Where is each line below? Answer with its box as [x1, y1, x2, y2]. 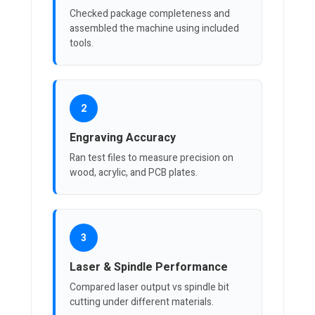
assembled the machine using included [70, 21, 239, 37]
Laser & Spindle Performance [70, 259, 228, 276]
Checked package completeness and [70, 6, 230, 22]
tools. [70, 36, 94, 51]
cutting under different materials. [70, 295, 214, 310]
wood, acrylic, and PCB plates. [70, 165, 198, 181]
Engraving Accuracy [70, 129, 176, 147]
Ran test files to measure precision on [70, 150, 233, 166]
